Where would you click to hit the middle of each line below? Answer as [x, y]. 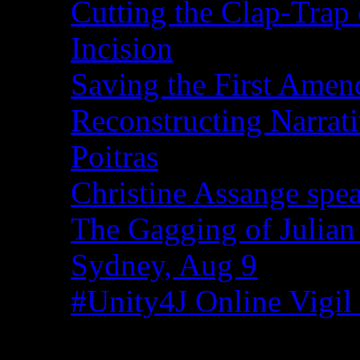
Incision [122, 48]
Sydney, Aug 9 [164, 265]
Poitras [115, 157]
